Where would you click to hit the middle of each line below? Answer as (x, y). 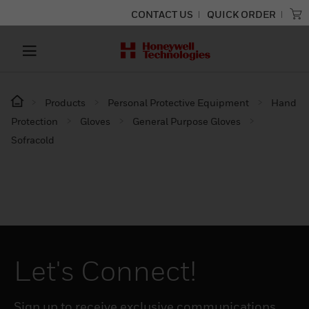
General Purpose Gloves (187, 121)
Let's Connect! (105, 270)
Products (65, 102)
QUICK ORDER (241, 14)
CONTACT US (162, 14)
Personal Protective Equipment (178, 102)
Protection (34, 121)
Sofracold (33, 140)
